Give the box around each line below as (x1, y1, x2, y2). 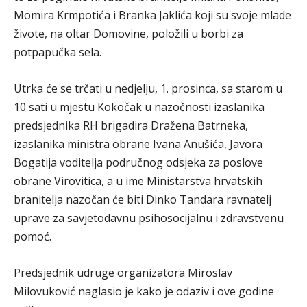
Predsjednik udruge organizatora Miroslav (14, 265, 232, 280)
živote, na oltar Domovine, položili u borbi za (14, 26, 243, 41)
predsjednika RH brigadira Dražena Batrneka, (14, 118, 248, 133)
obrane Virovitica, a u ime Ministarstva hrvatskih (14, 173, 262, 188)
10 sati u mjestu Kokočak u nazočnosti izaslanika (14, 99, 265, 114)
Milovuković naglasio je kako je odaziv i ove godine (14, 284, 274, 299)
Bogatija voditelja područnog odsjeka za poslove (14, 155, 263, 170)
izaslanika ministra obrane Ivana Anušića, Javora (14, 136, 262, 151)
